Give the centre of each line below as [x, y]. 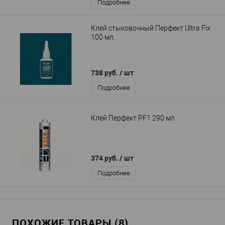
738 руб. [105, 73]
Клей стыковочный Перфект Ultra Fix [151, 28]
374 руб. [105, 158]
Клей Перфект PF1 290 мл [133, 118]
